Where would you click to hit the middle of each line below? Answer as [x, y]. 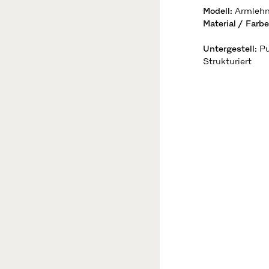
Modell [216, 11]
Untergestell [228, 49]
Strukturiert [227, 61]
